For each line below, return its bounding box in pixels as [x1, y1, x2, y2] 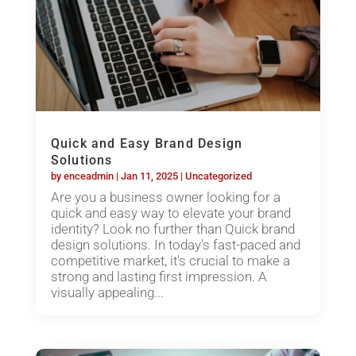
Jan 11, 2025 [120, 170, 178, 183]
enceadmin [63, 170, 114, 183]
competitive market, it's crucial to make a [50, 253, 290, 269]
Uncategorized [184, 170, 252, 183]
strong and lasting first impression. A [50, 269, 267, 285]
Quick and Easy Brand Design [50, 136, 243, 152]
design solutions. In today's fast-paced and [50, 237, 300, 253]
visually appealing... [50, 284, 164, 301]
